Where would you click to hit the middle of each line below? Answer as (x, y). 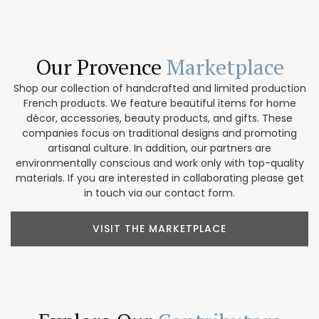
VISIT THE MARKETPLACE (159, 229)
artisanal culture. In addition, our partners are (159, 148)
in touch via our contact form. (159, 193)
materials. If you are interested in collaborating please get (159, 178)
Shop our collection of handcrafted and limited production (159, 89)
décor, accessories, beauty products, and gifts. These (159, 119)
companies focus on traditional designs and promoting (159, 134)
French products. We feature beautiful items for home (159, 104)
